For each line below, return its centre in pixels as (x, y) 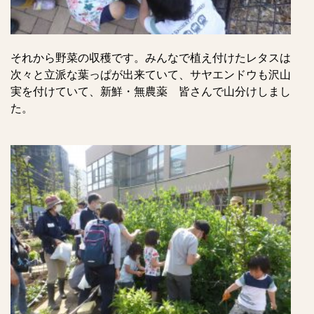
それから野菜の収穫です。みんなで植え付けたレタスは (151, 58)
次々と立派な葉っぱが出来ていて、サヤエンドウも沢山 (156, 75)
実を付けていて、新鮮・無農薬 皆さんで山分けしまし (151, 91)
